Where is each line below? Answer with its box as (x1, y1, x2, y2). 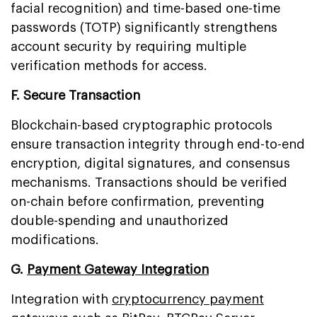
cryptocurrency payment (112, 292, 264, 306)
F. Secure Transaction (11, 88, 140, 102)
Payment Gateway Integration (27, 263, 209, 276)
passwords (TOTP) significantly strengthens (11, 21, 277, 34)
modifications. (11, 233, 99, 246)
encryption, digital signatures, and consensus (11, 156, 290, 170)
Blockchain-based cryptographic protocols (11, 118, 272, 132)
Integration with (11, 292, 112, 306)
